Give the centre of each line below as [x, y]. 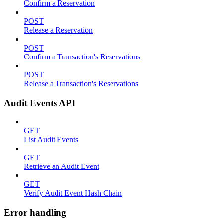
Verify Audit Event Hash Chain [73, 193]
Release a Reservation [58, 30]
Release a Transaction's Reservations [81, 83]
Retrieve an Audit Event [61, 166]
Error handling [35, 213]
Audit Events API [40, 103]
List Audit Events [51, 140]
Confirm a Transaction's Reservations [82, 57]
